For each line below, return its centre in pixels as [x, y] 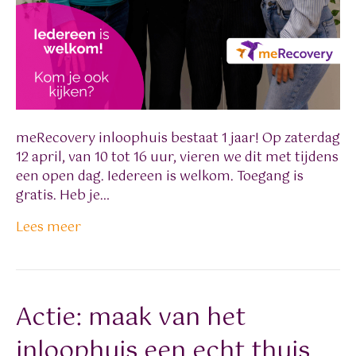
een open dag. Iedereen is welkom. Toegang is [160, 177]
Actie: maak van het [131, 319]
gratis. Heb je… [63, 196]
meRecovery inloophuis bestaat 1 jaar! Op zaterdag [178, 139]
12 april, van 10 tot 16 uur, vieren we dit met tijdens [177, 158]
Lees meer [48, 228]
